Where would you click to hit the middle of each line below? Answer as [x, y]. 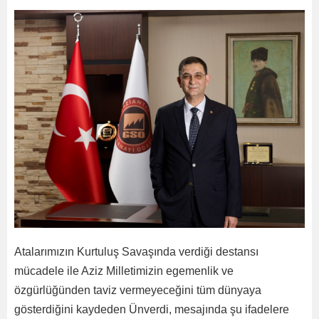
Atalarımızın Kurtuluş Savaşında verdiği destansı [136, 252]
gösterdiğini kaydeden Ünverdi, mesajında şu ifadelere [152, 309]
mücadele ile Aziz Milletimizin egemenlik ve [124, 271]
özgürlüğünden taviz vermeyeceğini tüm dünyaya [138, 290]
